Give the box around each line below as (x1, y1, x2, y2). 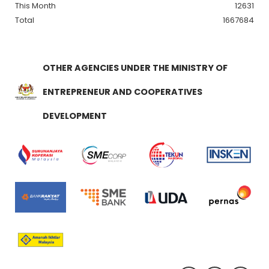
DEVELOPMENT (42, 109, 107, 122)
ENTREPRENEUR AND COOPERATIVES (42, 85, 202, 98)
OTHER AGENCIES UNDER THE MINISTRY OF (42, 61, 228, 74)
